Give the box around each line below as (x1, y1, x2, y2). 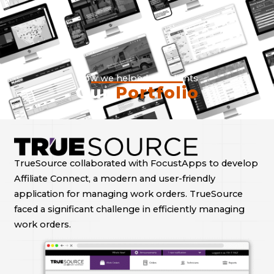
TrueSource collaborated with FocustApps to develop (13, 158, 258, 169)
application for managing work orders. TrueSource (13, 188, 243, 200)
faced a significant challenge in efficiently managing (13, 204, 245, 215)
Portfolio (115, 83, 199, 103)
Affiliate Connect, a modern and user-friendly (13, 173, 215, 185)
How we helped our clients (76, 72, 198, 84)
